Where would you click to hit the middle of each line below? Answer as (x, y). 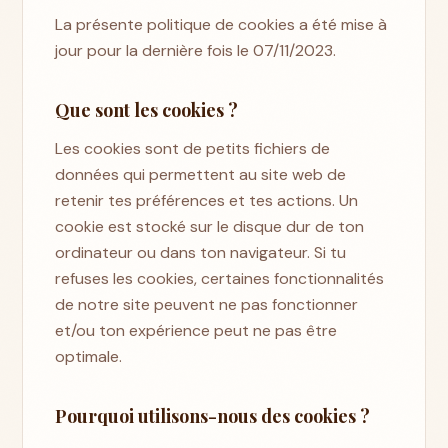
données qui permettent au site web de (201, 174)
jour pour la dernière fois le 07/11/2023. (196, 50)
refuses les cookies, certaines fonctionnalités (220, 278)
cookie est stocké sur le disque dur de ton (210, 226)
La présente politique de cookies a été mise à (221, 24)
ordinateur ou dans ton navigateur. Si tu (201, 252)
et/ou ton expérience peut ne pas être (196, 330)
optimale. (89, 356)
